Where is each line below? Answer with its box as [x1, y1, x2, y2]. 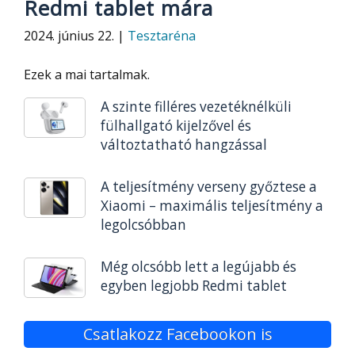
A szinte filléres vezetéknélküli [100, 97, 292, 116]
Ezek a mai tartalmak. [24, 66, 150, 83]
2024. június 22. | [24, 27, 128, 44]
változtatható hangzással [100, 136, 267, 154]
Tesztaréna [128, 27, 196, 44]
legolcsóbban [100, 215, 186, 234]
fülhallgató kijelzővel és [100, 116, 251, 135]
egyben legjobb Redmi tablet [100, 276, 287, 295]
